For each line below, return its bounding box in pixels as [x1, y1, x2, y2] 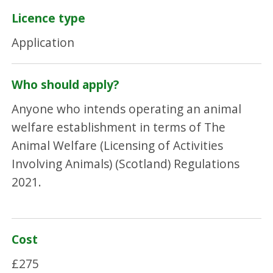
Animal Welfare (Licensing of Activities [12, 137, 224, 154]
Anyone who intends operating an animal [12, 101, 242, 117]
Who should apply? [12, 76, 119, 93]
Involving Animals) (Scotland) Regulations [12, 155, 240, 172]
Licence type [12, 10, 86, 27]
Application [12, 34, 75, 51]
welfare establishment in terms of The [12, 119, 226, 135]
